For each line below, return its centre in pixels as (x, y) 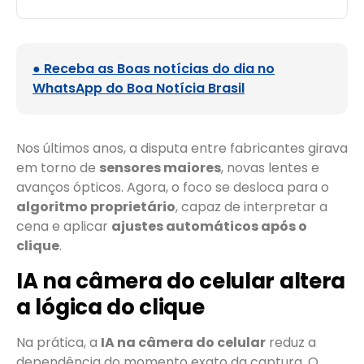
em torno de (58, 168)
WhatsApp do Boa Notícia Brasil (139, 89)
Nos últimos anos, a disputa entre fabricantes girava (182, 149)
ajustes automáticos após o (209, 227)
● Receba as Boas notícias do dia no (154, 69)
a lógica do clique (110, 307)
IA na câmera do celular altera (181, 281)
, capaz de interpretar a (251, 207)
